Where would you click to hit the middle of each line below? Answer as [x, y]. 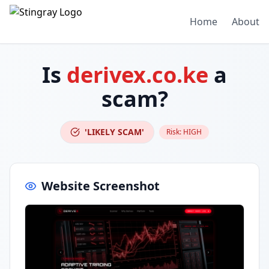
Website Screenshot [101, 186]
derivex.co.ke [138, 75]
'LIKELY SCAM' [114, 132]
